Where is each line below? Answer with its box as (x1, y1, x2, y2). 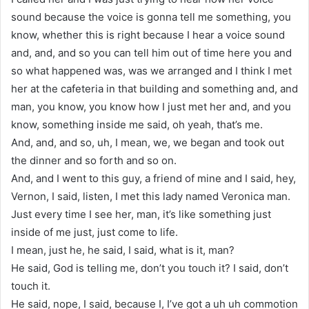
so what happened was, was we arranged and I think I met (11, 63, 292, 77)
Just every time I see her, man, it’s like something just (11, 207, 271, 221)
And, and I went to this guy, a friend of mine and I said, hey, (11, 171, 296, 185)
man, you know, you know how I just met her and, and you (11, 99, 291, 113)
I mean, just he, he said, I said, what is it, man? (11, 243, 235, 257)
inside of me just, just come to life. (11, 225, 178, 239)
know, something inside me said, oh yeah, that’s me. (11, 117, 263, 131)
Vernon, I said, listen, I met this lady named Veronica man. (11, 189, 290, 203)
